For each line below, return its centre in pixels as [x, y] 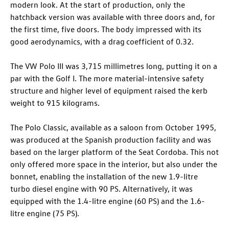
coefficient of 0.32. [160, 42]
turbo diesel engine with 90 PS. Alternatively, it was [101, 189]
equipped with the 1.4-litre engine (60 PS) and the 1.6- [108, 201]
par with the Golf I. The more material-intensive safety [107, 78]
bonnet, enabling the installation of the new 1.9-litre [104, 177]
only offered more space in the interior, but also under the [114, 164]
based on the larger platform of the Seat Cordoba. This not [114, 152]
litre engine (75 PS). [45, 213]
